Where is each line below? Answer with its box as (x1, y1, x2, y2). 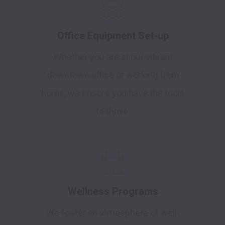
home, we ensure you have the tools (41, 88, 185, 99)
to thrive (95, 106, 131, 117)
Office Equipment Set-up (57, 30, 169, 42)
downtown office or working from (47, 70, 179, 81)
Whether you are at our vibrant (53, 52, 173, 63)
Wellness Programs (68, 185, 158, 198)
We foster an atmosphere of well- (46, 207, 180, 218)
